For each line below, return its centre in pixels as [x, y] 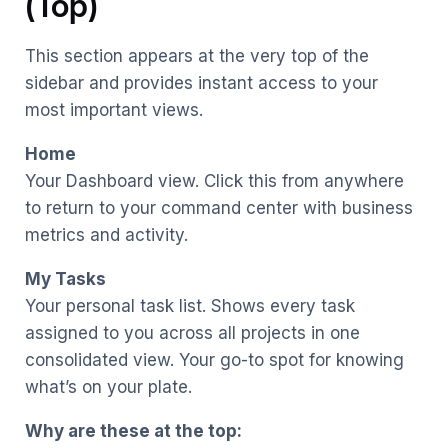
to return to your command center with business [219, 207]
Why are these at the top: [133, 430]
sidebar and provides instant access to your [201, 82]
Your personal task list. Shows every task [190, 305]
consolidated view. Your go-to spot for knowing [214, 359]
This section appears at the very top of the [197, 55]
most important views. [114, 109]
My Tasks [65, 278]
